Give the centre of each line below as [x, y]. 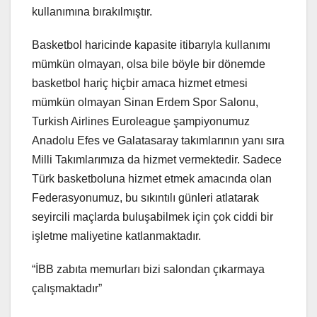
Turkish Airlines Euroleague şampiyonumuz [141, 121]
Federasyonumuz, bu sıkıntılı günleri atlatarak [145, 197]
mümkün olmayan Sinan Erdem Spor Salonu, [145, 102]
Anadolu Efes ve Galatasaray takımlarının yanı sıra [158, 140]
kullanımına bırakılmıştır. [92, 11]
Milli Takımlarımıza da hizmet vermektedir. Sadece [157, 159]
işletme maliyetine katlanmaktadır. [116, 236]
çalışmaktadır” [67, 288]
